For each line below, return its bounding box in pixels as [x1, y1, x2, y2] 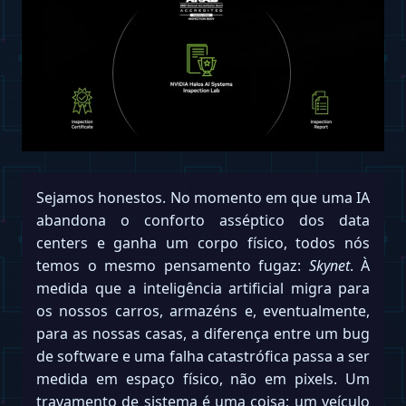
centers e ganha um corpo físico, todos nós [36, 232, 370, 253]
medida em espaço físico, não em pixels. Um [36, 368, 370, 389]
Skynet [308, 255, 350, 275]
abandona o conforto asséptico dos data [36, 209, 370, 230]
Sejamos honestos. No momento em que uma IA [36, 187, 370, 208]
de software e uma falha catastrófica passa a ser [36, 345, 370, 366]
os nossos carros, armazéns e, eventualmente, [36, 300, 370, 321]
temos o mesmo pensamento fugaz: [36, 255, 309, 275]
